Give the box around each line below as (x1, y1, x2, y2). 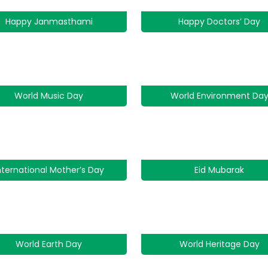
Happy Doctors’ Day (178, 16, 260, 28)
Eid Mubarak (194, 164, 244, 176)
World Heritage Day (179, 238, 260, 250)
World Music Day (14, 90, 83, 102)
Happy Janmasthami (5, 16, 93, 28)
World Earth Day (16, 238, 82, 250)
